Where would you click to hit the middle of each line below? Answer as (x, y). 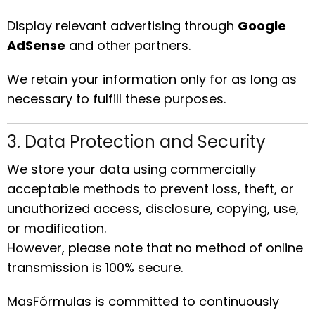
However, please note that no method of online (155, 248)
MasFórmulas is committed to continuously (143, 301)
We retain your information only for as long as (152, 79)
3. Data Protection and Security (136, 142)
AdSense (36, 45)
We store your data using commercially (131, 169)
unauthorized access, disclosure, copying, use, (153, 208)
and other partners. (128, 45)
